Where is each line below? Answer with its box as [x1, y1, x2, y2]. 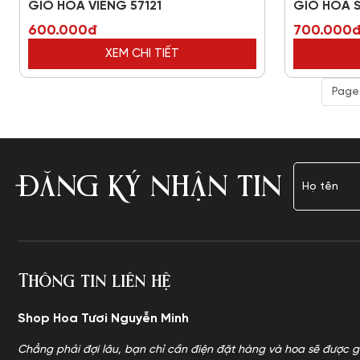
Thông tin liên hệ [18, 268, 170, 293]
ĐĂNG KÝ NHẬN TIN [18, 166, 281, 207]
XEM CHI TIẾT [105, 47, 179, 60]
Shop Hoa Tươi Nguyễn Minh [18, 312, 189, 325]
